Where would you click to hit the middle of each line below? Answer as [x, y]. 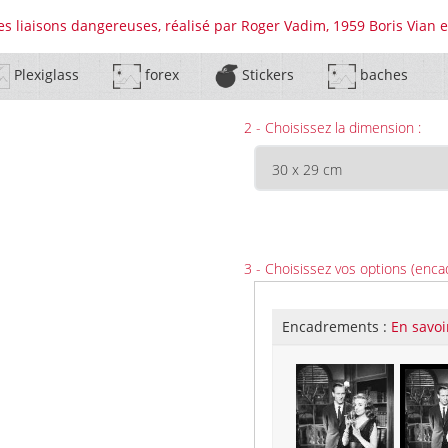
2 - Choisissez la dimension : [332, 127]
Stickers [265, 75]
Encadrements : [336, 326]
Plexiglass [44, 75]
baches [381, 75]
